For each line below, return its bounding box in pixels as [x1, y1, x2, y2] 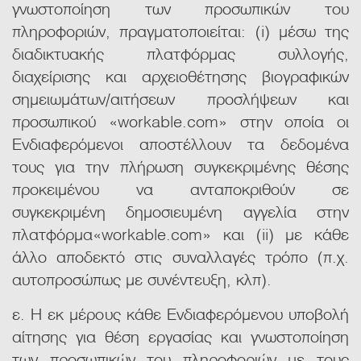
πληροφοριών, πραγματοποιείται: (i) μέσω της [12, 18, 349, 43]
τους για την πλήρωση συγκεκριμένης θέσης [12, 153, 349, 178]
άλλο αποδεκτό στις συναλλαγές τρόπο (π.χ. [12, 243, 349, 268]
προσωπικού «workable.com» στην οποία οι [12, 108, 349, 133]
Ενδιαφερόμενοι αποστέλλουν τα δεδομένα [12, 131, 349, 156]
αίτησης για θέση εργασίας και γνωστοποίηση [12, 323, 349, 348]
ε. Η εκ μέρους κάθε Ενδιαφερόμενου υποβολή [12, 301, 349, 326]
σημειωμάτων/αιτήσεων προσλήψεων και [12, 85, 349, 110]
